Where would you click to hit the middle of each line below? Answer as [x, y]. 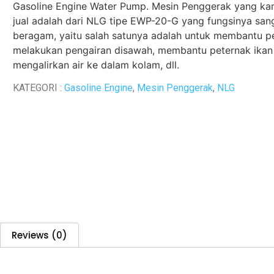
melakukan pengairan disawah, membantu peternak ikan [143, 50]
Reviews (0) [39, 235]
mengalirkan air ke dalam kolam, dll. [96, 65]
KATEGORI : [39, 88]
